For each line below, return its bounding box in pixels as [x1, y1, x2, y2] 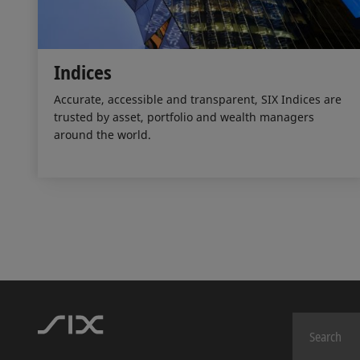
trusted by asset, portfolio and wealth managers [54, 108, 314, 125]
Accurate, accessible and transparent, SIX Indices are [54, 91, 342, 107]
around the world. [54, 126, 151, 142]
